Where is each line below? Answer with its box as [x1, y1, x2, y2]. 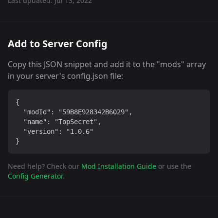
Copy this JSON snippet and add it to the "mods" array [8, 59, 206, 70]
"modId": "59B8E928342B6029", [16, 108, 132, 116]
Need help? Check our [8, 162, 79, 171]
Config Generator [8, 171, 63, 181]
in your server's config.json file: [8, 71, 123, 81]
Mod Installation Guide [81, 162, 156, 171]
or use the [158, 162, 191, 171]
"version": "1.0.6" [16, 127, 93, 135]
